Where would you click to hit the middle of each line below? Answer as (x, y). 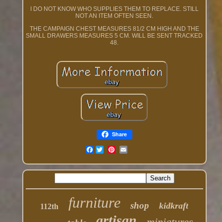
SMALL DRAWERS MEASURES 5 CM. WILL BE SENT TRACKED (114, 36)
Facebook (107, 150)
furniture (95, 203)
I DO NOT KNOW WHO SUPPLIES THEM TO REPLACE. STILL (114, 9)
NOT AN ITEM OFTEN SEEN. (114, 16)
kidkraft (174, 206)
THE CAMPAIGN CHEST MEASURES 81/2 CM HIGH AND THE (114, 29)
